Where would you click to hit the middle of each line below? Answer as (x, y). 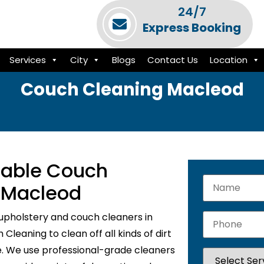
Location (228, 60)
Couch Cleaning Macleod (132, 90)
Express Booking (192, 28)
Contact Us (172, 60)
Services (27, 60)
